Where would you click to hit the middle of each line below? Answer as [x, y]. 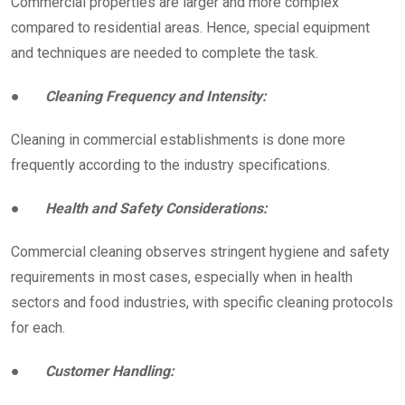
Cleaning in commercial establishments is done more [178, 139]
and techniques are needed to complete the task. [165, 52]
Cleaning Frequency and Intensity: [156, 96]
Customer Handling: [110, 371]
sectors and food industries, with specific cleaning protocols [202, 302]
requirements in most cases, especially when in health [182, 277]
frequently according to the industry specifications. [170, 165]
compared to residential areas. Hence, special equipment [190, 27]
